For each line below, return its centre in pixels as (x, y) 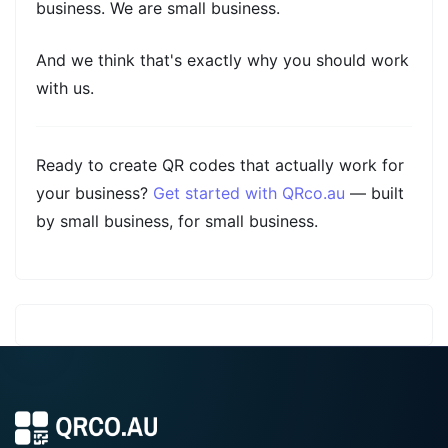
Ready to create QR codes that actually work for (220, 165)
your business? (94, 193)
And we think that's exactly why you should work (222, 60)
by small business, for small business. (177, 221)
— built (374, 193)
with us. (65, 88)
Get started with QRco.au (249, 193)
